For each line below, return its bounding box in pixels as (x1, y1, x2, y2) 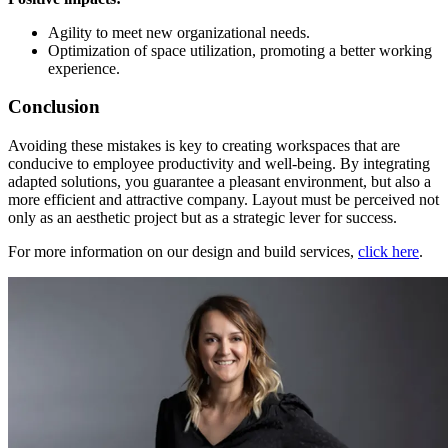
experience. (48, 59, 120, 77)
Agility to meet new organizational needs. (48, 23, 310, 41)
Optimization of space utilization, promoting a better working (48, 41, 432, 59)
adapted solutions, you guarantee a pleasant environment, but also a (8, 173, 431, 191)
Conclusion (8, 96, 100, 118)
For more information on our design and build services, (8, 243, 358, 261)
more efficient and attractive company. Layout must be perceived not (8, 191, 439, 209)
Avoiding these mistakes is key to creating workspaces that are (8, 137, 400, 155)
